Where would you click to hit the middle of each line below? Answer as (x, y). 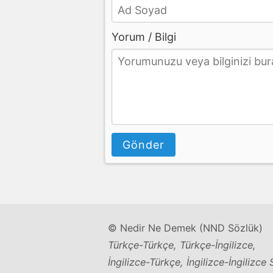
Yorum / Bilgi (144, 37)
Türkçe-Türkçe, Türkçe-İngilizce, (182, 245)
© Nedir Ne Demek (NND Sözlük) (185, 228)
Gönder (144, 144)
